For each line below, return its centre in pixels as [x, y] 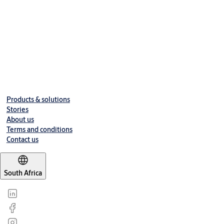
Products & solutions [38, 99]
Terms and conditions [39, 129]
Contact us [22, 139]
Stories [17, 109]
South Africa [23, 173]
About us [20, 119]
